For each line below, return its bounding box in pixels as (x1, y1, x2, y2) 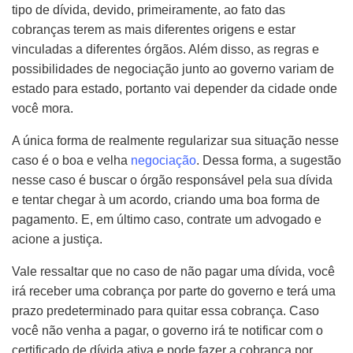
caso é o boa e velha (12, 154, 131, 167)
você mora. (12, 102, 73, 115)
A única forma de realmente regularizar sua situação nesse (12, 134, 339, 147)
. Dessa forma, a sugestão (196, 154, 341, 167)
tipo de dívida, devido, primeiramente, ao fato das (12, 3, 285, 17)
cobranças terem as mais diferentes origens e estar (12, 23, 295, 36)
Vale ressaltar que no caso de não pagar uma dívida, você (12, 265, 335, 278)
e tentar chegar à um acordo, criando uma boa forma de (12, 193, 320, 206)
